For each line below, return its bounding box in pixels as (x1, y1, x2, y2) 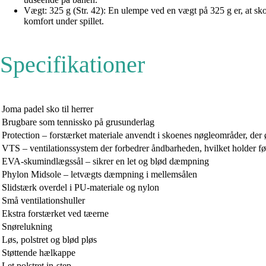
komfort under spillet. (24, 15, 104, 26)
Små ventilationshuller (2, 195, 85, 205)
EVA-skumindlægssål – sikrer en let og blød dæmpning (2, 156, 209, 166)
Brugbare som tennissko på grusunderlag (2, 116, 154, 127)
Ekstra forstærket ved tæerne (2, 208, 109, 218)
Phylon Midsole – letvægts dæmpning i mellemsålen (2, 169, 197, 179)
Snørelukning (2, 221, 52, 232)
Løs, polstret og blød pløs (2, 234, 97, 245)
